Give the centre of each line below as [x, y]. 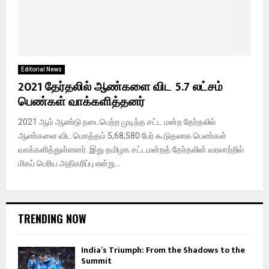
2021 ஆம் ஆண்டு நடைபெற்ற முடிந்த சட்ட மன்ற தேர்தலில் [117, 122]
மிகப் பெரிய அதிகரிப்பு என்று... [69, 163]
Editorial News [41, 69]
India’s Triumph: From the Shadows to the [163, 250]
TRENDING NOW [52, 218]
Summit [96, 261]
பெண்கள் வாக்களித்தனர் [81, 102]
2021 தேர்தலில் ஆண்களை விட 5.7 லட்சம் [120, 87]
